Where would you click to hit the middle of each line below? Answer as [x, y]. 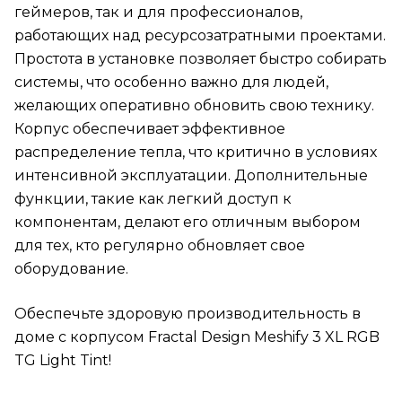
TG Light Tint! [63, 361]
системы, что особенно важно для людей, [171, 83]
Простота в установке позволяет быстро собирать [201, 59]
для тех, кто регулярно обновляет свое [160, 246]
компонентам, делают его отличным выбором [188, 223]
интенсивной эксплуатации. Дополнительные [191, 176]
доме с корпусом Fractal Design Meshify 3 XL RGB [197, 337]
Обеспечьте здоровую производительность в [188, 314]
